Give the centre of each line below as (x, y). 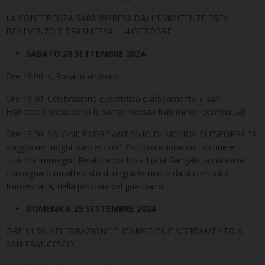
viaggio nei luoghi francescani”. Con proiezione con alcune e (120, 147)
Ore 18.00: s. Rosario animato (63, 76)
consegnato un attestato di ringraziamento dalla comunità (117, 173)
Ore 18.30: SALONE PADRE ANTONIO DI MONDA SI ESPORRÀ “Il (131, 134)
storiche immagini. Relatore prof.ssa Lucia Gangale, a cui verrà (125, 160)
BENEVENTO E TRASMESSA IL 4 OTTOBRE (89, 31)
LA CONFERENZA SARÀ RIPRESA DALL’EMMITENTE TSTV (117, 18)
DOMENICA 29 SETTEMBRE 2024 (91, 208)
